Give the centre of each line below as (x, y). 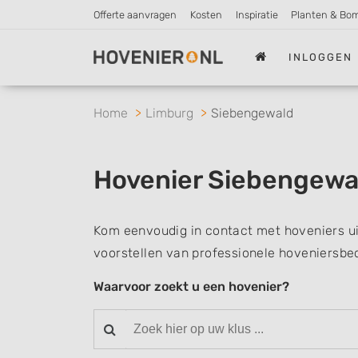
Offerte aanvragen (135, 15)
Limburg (169, 113)
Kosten (206, 15)
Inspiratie (257, 15)
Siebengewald (252, 113)
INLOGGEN (321, 57)
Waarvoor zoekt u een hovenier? (191, 286)
